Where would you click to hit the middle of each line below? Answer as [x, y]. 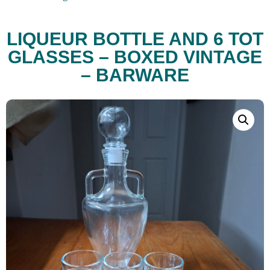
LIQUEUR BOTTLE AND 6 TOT [135, 39]
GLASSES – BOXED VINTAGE [135, 57]
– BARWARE [135, 75]
